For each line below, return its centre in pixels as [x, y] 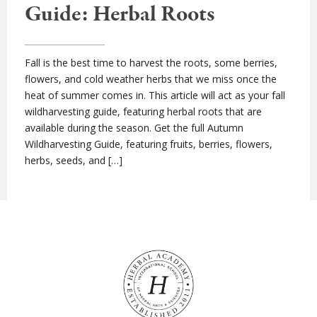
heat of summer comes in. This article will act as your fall [155, 95]
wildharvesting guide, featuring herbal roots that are [143, 111]
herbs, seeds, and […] [74, 160]
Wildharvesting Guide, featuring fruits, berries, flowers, [149, 144]
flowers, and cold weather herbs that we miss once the [151, 79]
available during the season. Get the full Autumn [134, 128]
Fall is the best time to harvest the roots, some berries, [151, 63]
